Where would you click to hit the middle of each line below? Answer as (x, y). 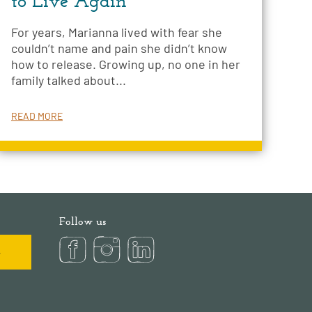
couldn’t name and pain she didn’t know (119, 48)
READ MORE (37, 116)
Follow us (83, 221)
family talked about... (69, 80)
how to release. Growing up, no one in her (126, 64)
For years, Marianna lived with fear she (117, 32)
